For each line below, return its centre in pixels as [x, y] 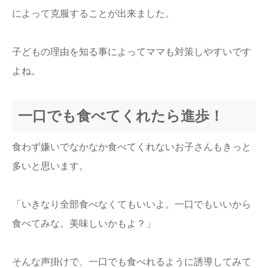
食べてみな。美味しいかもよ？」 [84, 224]
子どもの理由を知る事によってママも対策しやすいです [132, 52]
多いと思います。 [50, 166]
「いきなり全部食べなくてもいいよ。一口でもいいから [132, 205]
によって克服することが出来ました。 [93, 14]
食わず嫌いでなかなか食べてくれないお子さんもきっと [132, 147]
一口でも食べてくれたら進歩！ [121, 116]
